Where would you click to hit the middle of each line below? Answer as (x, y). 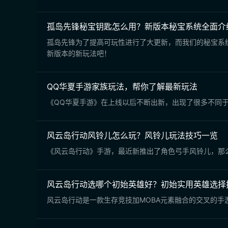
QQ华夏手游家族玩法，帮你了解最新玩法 (122, 87)
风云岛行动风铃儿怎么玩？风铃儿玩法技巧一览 (132, 135)
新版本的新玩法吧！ (79, 53)
